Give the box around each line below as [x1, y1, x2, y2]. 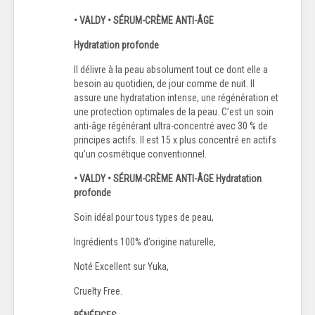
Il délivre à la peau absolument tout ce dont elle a [74, 63, 268, 75]
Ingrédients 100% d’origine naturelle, [74, 236, 216, 247]
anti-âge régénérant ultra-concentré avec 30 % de [74, 120, 268, 131]
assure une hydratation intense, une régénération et [74, 91, 278, 103]
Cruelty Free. [74, 285, 122, 297]
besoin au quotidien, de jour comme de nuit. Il [74, 77, 255, 89]
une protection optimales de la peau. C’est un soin [74, 105, 274, 117]
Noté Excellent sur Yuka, [74, 260, 169, 272]
